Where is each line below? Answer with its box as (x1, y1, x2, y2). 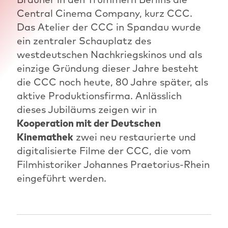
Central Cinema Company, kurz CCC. (16, 7, 192, 20)
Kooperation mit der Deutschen (16, 117, 161, 130)
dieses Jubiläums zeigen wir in (16, 103, 157, 116)
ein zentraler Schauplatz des (16, 35, 151, 47)
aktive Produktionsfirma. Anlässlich (16, 90, 182, 102)
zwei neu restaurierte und (73, 131, 196, 144)
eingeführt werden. (16, 172, 106, 185)
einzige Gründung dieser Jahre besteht (16, 62, 198, 75)
